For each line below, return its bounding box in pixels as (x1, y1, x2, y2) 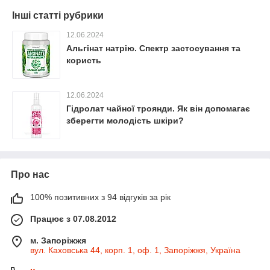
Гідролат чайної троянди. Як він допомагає (66, 104, 250, 113)
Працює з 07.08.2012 (30, 214, 116, 224)
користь (66, 55, 101, 65)
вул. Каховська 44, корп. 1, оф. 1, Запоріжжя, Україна (30, 245, 240, 255)
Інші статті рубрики (12, 10, 104, 20)
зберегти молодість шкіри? (66, 116, 184, 125)
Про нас (11, 169, 49, 180)
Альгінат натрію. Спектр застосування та (66, 43, 240, 53)
